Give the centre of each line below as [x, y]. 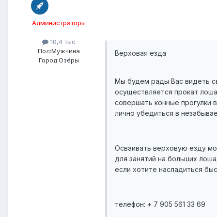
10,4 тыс [62, 42]
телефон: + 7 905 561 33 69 [160, 204]
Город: [48, 60]
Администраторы [59, 23]
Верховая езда [140, 53]
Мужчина [65, 51]
